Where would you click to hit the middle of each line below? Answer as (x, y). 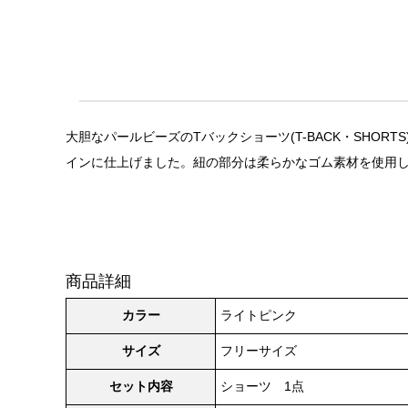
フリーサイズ (259, 351)
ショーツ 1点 (262, 386)
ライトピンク (259, 315)
